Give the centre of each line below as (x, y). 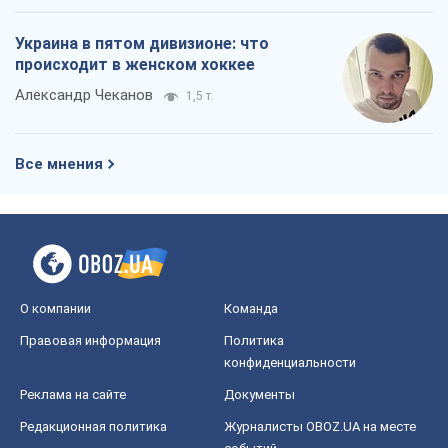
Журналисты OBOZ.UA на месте (320, 427)
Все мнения (59, 164)
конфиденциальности (290, 363)
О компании (55, 309)
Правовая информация (90, 341)
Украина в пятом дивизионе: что (142, 44)
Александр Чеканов (84, 95)
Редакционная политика (93, 427)
